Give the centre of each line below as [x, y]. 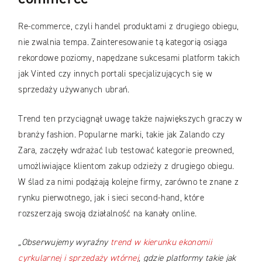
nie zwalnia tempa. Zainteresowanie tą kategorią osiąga [123, 42]
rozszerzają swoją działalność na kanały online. [109, 213]
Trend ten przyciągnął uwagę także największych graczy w [130, 118]
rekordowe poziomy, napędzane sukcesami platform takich [129, 58]
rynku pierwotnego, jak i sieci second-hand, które [111, 197]
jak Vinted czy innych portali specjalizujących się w [115, 74]
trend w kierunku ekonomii [161, 242]
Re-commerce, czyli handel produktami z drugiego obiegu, [129, 27]
